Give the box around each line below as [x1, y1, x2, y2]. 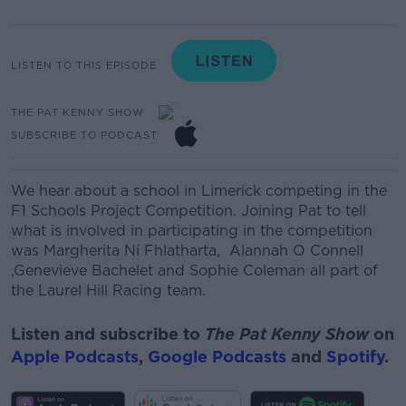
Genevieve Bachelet [14, 262, 153, 279]
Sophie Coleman [189, 262, 305, 279]
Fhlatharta [144, 242, 217, 259]
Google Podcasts [148, 346, 286, 366]
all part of [305, 262, 378, 279]
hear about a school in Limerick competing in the [34, 182, 387, 199]
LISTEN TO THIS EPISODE [11, 58, 157, 72]
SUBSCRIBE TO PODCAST [11, 128, 158, 141]
